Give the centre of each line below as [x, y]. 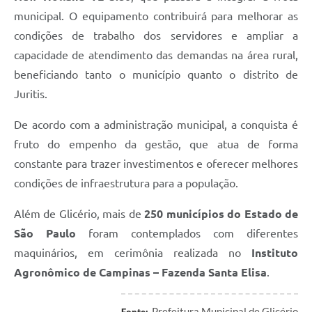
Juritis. [31, 94]
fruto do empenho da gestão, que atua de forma [156, 144]
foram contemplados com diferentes [187, 233]
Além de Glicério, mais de [79, 213]
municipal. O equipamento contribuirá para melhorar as [156, 16]
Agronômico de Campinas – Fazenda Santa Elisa [140, 272]
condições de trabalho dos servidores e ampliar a [156, 35]
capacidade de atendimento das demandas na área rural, [156, 55]
